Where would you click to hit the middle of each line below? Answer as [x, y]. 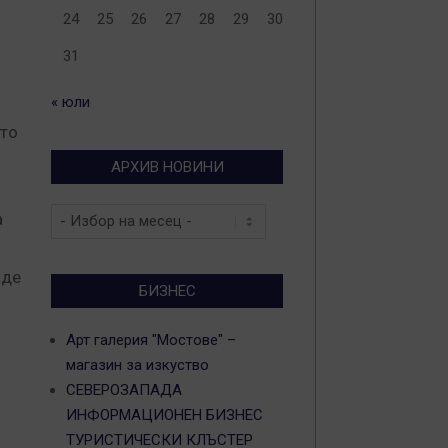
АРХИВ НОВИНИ [167, 167]
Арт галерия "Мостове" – [151, 340]
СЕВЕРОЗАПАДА [124, 390]
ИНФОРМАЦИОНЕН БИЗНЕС [164, 415]
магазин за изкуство [137, 365]
